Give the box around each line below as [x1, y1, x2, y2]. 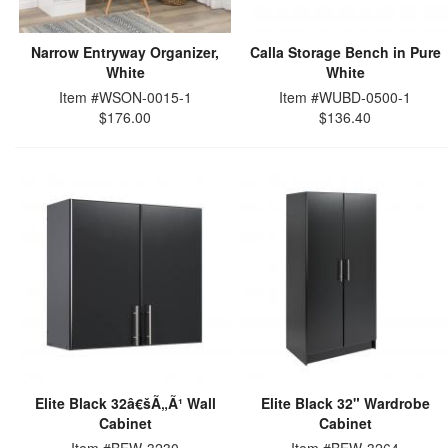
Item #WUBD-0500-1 [279, 87, 411, 107]
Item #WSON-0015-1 [58, 87, 192, 107]
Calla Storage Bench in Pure [249, 42, 441, 62]
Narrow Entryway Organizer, [31, 42, 219, 62]
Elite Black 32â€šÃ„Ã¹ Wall [34, 393, 216, 413]
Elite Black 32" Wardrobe [260, 393, 430, 413]
